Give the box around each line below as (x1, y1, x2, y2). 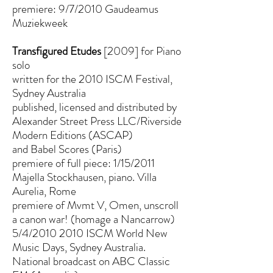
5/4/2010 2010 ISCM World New (12, 225, 168, 241)
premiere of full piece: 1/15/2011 (12, 155, 155, 171)
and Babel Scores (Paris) (12, 141, 122, 157)
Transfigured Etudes (12, 43, 101, 59)
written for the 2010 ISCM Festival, (12, 71, 172, 87)
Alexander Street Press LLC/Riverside (12, 113, 182, 129)
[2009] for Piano (104, 43, 181, 59)
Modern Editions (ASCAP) (12, 127, 133, 143)
